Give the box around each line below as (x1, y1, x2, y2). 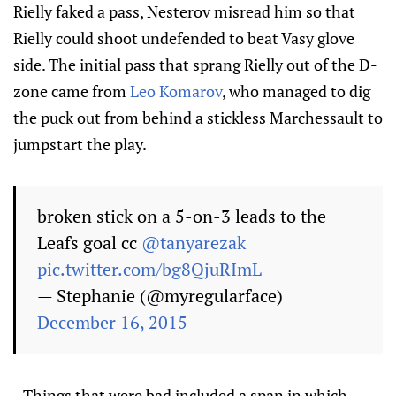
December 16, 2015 (37, 310, 187, 334)
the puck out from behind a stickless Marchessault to (13, 107, 383, 128)
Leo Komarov (130, 80, 222, 102)
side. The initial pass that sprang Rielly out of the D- (13, 54, 377, 75)
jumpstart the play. (13, 133, 147, 155)
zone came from (13, 80, 130, 102)
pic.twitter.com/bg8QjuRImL (37, 257, 262, 281)
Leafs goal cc (37, 231, 141, 255)
